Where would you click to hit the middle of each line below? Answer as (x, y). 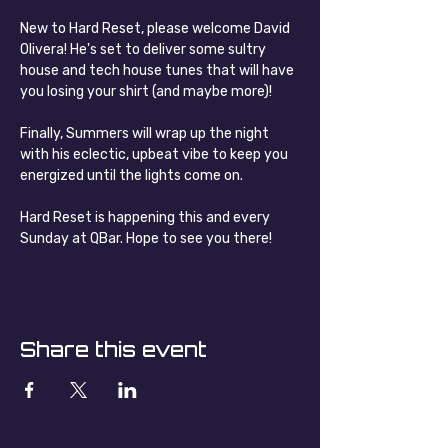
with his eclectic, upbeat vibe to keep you (155, 154)
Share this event (113, 349)
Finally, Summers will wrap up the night (146, 133)
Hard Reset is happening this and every (146, 217)
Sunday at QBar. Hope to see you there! (146, 238)
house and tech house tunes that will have (158, 70)
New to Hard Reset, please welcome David (156, 28)
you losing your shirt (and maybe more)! (146, 91)
